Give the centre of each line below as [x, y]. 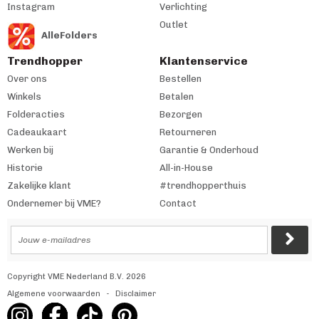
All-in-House [186, 168]
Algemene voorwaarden [54, 294]
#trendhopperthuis [203, 185]
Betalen [177, 96]
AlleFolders [69, 35]
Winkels [24, 96]
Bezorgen [181, 114]
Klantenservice [204, 61]
